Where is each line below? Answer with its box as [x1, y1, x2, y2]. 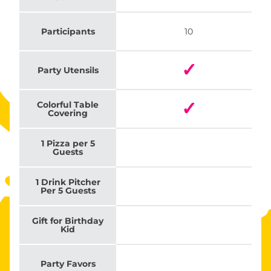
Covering [48, 108, 88, 119]
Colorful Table [37, 99, 99, 111]
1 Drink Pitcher [35, 177, 100, 188]
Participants [41, 26, 95, 38]
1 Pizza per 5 [41, 138, 95, 149]
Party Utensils [37, 65, 99, 76]
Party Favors [40, 258, 96, 270]
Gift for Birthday [32, 215, 103, 227]
